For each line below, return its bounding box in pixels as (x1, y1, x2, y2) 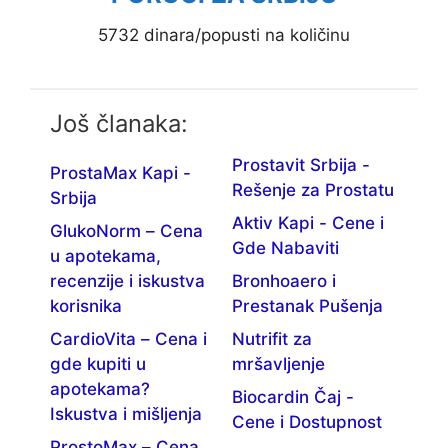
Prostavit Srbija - (231, 154, 370, 175)
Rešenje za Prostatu (231, 179, 394, 200)
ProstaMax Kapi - (50, 162, 191, 183)
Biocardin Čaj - (231, 386, 354, 407)
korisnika (50, 295, 122, 316)
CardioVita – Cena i (50, 328, 207, 349)
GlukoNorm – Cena (50, 220, 203, 241)
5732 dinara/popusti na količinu (98, 24, 350, 45)
